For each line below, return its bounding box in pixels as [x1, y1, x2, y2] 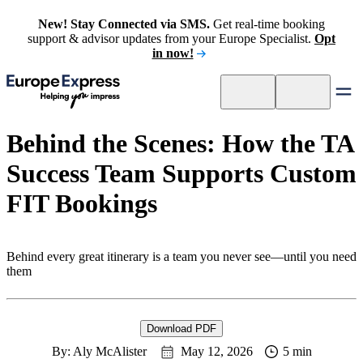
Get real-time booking [210, 17, 325, 31]
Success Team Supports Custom [6, 159, 357, 189]
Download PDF [147, 322, 216, 335]
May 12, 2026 [180, 344, 253, 359]
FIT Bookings [6, 189, 164, 219]
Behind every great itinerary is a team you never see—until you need [6, 249, 357, 263]
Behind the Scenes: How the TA [6, 129, 353, 159]
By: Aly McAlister [51, 344, 147, 359]
